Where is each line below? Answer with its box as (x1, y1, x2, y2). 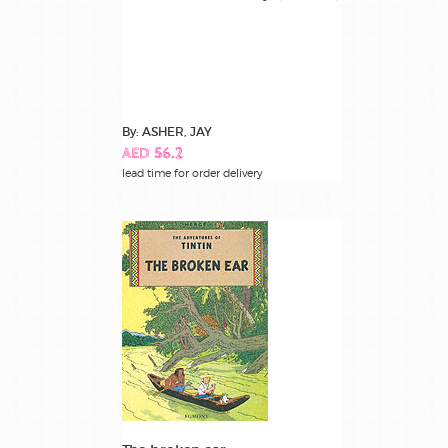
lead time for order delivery (122, 166, 263, 181)
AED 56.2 (122, 146, 183, 164)
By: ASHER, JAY (122, 124, 212, 140)
